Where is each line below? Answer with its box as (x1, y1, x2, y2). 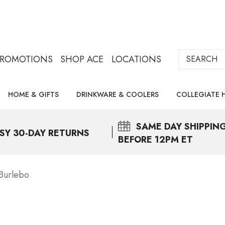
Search (178, 49, 205, 62)
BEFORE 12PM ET (118, 133, 193, 146)
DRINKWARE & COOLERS (76, 89, 159, 99)
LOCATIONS (111, 53, 161, 66)
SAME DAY (136, 120, 182, 133)
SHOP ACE (60, 53, 103, 66)
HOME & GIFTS (8, 89, 59, 99)
